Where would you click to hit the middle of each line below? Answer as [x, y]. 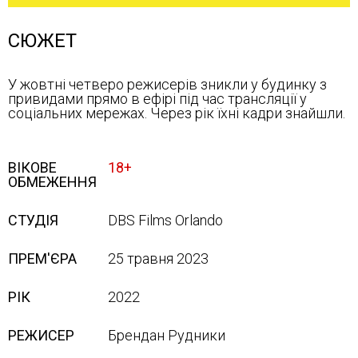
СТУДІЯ [33, 220]
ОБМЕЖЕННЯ [52, 182]
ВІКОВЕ [32, 167]
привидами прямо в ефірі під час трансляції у [157, 99]
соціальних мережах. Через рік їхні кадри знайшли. [177, 113]
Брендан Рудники [167, 335]
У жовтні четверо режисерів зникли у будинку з [167, 84]
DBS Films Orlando [165, 220]
